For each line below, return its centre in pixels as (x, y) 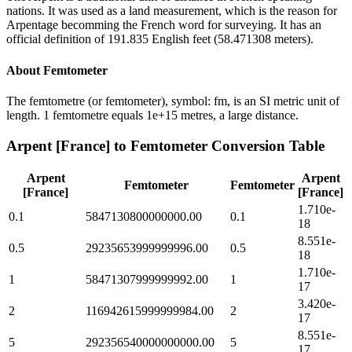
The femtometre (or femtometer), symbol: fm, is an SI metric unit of (173, 101)
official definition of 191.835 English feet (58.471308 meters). (160, 39)
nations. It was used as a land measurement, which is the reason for (172, 11)
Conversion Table (266, 145)
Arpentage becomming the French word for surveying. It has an (164, 25)
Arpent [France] (58, 145)
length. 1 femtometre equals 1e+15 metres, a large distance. (152, 115)
